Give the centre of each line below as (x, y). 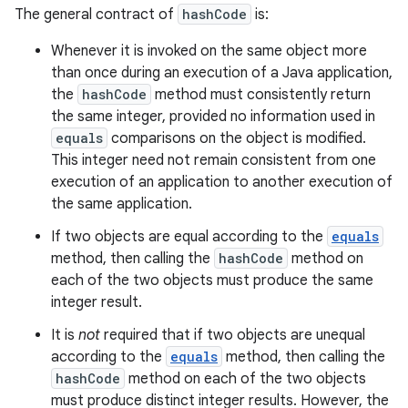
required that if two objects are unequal (233, 335)
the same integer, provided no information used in (213, 117)
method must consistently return (261, 95)
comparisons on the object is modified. (237, 138)
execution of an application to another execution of (222, 182)
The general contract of (96, 15)
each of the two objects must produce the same (212, 280)
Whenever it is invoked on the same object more (209, 51)
